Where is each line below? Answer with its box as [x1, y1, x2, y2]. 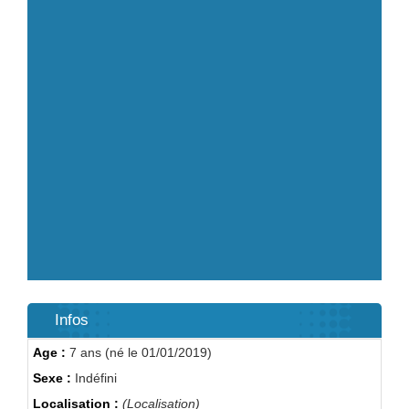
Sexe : [33, 371, 71, 385]
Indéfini [71, 371, 117, 385]
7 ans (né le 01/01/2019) [66, 345, 212, 360]
